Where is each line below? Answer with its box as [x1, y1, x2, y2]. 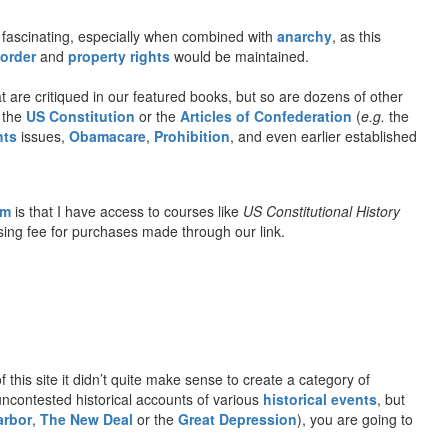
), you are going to [297, 408, 413, 429]
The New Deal [40, 408, 133, 429]
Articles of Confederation [180, 105, 352, 126]
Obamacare [69, 125, 146, 146]
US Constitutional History [243, 200, 400, 221]
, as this [332, 25, 381, 46]
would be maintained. [170, 45, 309, 66]
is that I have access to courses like [11, 200, 243, 221]
